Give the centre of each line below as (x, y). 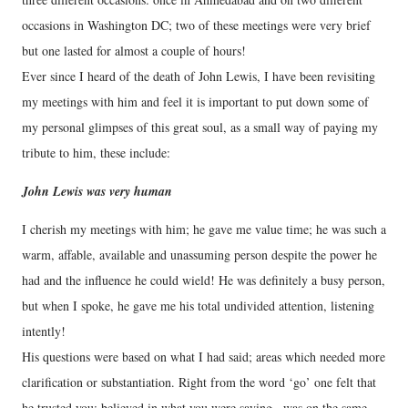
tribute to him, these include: (96, 153)
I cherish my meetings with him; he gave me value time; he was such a (204, 229)
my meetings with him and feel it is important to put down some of (195, 102)
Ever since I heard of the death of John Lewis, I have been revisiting (199, 76)
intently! (44, 331)
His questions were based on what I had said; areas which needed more (204, 357)
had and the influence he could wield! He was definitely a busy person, (204, 280)
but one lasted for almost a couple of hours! (134, 51)
